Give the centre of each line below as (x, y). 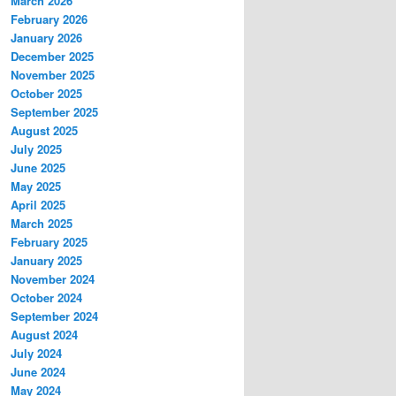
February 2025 (49, 242)
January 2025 (46, 261)
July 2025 (36, 149)
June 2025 (38, 168)
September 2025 (54, 112)
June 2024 (38, 372)
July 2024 (36, 354)
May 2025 (36, 187)
